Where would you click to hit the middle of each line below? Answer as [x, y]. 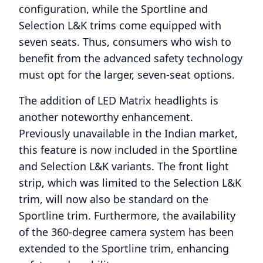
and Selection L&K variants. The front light [124, 166]
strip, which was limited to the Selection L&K [130, 182]
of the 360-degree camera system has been [126, 232]
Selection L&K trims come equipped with [120, 25]
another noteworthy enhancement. [106, 117]
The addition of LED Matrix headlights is [119, 100]
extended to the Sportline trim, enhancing [124, 248]
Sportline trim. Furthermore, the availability [127, 215]
